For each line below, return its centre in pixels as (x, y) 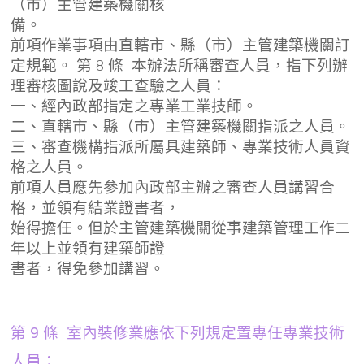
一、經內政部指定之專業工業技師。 (134, 106)
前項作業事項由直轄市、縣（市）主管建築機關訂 (181, 45)
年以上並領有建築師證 (88, 248)
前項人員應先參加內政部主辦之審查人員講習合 (173, 187)
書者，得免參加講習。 (88, 269)
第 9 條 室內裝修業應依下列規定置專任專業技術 (178, 331)
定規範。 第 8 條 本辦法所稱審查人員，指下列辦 (180, 65)
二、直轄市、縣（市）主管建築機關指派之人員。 (181, 126)
